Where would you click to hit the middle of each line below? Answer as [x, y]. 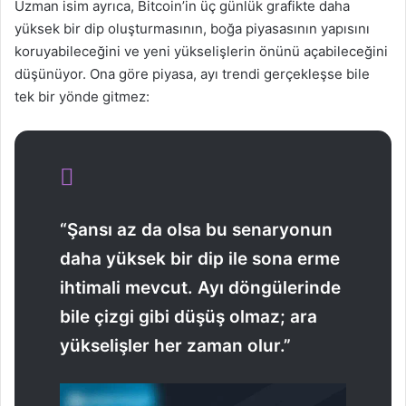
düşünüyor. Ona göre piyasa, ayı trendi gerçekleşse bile [192, 74]
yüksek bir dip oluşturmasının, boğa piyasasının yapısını [192, 29]
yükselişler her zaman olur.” [175, 346]
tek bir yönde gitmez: [82, 97]
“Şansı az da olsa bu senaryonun [196, 230]
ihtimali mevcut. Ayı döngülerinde [200, 288]
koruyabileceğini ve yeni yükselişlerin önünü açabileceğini [201, 52]
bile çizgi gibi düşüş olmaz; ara [188, 317]
